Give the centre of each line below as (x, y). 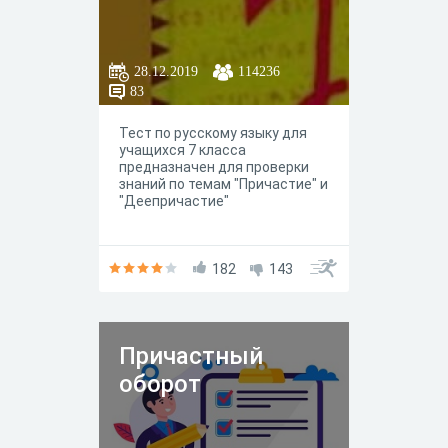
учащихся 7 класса (182, 150)
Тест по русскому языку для (213, 133)
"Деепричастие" (174, 201)
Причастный (191, 356)
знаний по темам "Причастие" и (223, 184)
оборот (160, 384)
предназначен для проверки (214, 167)
